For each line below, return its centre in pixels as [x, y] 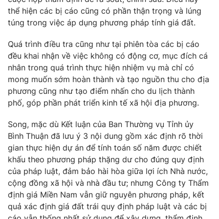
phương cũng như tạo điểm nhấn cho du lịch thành [101, 91]
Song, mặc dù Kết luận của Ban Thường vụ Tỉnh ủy [101, 124]
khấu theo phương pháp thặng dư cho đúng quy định [106, 160]
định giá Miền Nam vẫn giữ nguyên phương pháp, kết [106, 195]
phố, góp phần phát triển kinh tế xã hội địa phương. [103, 103]
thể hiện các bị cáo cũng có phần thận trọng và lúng [105, 11]
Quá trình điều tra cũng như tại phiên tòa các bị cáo [104, 44]
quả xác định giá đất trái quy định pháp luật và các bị [107, 207]
